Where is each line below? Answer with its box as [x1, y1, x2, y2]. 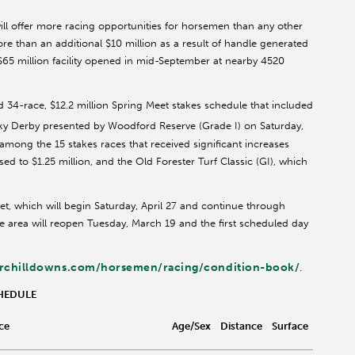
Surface [272, 319, 308, 332]
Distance [220, 319, 262, 332]
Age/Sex [172, 319, 211, 332]
